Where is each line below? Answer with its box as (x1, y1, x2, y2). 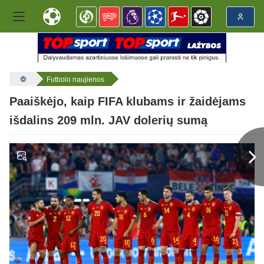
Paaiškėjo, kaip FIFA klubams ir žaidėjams (9, 95, 246, 108)
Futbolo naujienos (47, 75, 104, 84)
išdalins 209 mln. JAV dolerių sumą (9, 114, 207, 127)
